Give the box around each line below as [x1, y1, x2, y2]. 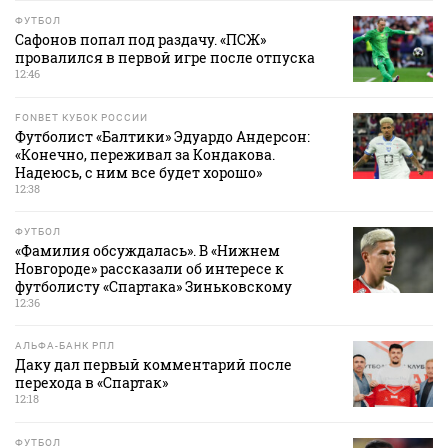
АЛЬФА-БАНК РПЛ [15, 340, 115, 352]
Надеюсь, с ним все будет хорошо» [15, 163, 262, 183]
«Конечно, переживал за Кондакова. [15, 145, 275, 165]
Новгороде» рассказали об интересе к [15, 259, 284, 279]
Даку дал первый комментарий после [15, 355, 292, 375]
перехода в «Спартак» [15, 373, 168, 393]
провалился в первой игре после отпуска [15, 48, 315, 68]
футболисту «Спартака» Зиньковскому [15, 277, 292, 297]
